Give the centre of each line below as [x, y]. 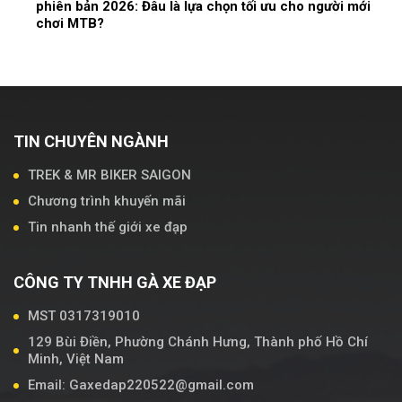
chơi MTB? [70, 24]
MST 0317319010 [84, 316]
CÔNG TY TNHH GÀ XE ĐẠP [115, 283]
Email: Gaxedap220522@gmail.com [141, 385]
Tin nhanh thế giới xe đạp [108, 227]
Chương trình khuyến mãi [107, 201]
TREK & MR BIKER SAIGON [109, 175]
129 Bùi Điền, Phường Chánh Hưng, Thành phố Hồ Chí [198, 342]
